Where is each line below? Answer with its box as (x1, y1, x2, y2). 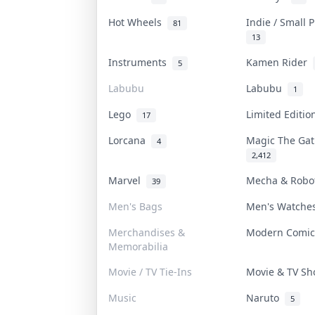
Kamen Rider (246, 55, 313, 69)
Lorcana (108, 133, 151, 147)
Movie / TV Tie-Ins (108, 264, 192, 278)
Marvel (108, 173, 146, 187)
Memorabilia (108, 239, 168, 253)
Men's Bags (108, 199, 162, 213)
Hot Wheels (108, 15, 167, 29)
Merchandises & (108, 225, 185, 239)
